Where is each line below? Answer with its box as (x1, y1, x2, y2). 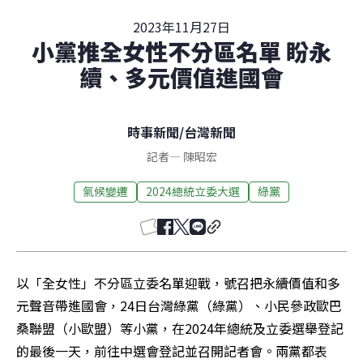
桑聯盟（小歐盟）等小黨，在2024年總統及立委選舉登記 (16, 318, 344, 338)
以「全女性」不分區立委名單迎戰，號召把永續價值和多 (16, 272, 340, 293)
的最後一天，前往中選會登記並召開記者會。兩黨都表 (16, 340, 327, 361)
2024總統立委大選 (146, 183, 240, 200)
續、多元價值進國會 (79, 60, 284, 93)
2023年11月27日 (133, 16, 230, 36)
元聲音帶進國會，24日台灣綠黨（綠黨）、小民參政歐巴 (16, 295, 342, 315)
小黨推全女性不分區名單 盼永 (32, 34, 331, 67)
